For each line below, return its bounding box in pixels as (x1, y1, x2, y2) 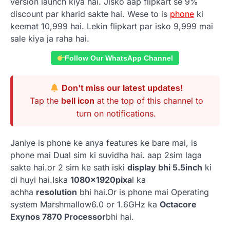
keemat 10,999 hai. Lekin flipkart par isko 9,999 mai (10, 21, 213, 31)
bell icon (61, 95, 94, 106)
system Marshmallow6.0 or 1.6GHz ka (10, 199, 160, 209)
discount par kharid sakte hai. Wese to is (10, 9, 170, 19)
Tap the (29, 95, 61, 106)
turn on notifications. (76, 108, 156, 119)
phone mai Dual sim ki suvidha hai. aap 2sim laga (10, 150, 202, 160)
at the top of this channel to (94, 95, 203, 106)
